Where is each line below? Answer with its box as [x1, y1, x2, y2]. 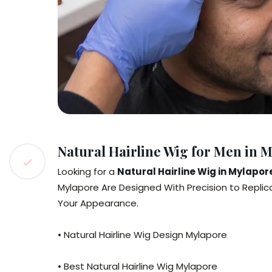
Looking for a [58, 165, 117, 178]
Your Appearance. [58, 197, 138, 209]
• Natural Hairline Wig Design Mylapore [58, 228, 227, 241]
